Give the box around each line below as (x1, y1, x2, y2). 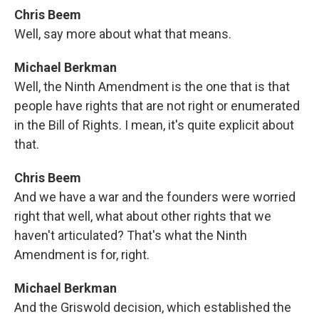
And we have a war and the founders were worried (14, 189, 296, 204)
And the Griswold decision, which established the (14, 300, 291, 315)
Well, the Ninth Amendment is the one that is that (14, 79, 290, 94)
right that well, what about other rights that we (14, 209, 271, 224)
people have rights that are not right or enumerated (14, 98, 300, 113)
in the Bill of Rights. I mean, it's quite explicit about (14, 117, 294, 132)
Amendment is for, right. (14, 247, 150, 262)
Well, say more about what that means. (14, 26, 231, 41)
